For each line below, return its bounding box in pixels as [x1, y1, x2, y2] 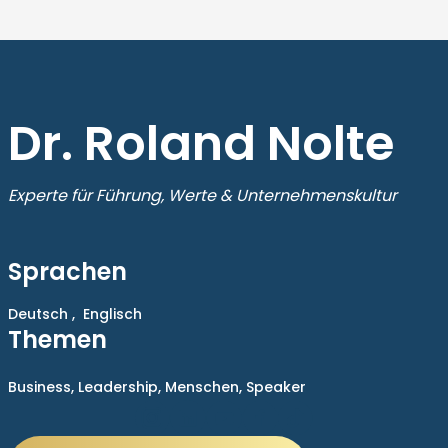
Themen [8, 323, 107, 357]
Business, [8, 377, 78, 398]
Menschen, [165, 377, 246, 398]
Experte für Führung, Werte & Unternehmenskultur [8, 184, 397, 208]
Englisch [83, 304, 142, 325]
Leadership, [78, 377, 165, 398]
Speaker [246, 377, 306, 398]
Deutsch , [8, 304, 75, 325]
